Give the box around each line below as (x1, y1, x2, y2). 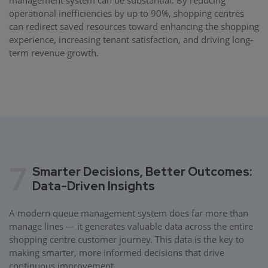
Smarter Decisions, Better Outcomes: (32, 163, 252, 179)
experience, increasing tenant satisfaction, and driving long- (9, 33, 253, 45)
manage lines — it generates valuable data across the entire (9, 220, 253, 232)
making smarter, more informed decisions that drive (9, 246, 224, 258)
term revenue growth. (9, 46, 99, 59)
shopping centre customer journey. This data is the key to (9, 233, 244, 245)
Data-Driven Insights (32, 178, 155, 194)
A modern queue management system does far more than (9, 206, 248, 219)
